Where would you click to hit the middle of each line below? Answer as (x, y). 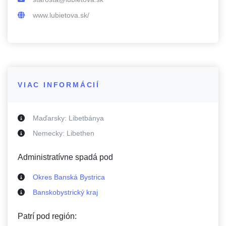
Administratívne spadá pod (65, 157)
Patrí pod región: (47, 216)
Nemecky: (50, 133)
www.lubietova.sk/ (61, 15)
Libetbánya (86, 118)
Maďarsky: (51, 118)
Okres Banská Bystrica (69, 177)
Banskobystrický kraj (65, 192)
